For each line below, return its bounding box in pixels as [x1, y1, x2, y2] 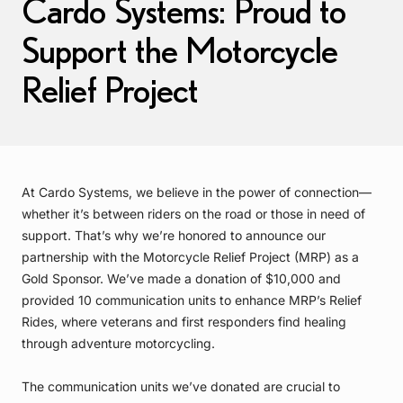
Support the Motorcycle [22, 30, 338, 71]
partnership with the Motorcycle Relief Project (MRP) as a [22, 249, 359, 265]
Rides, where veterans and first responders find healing [22, 314, 346, 330]
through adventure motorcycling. [22, 336, 215, 352]
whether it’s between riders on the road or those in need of [22, 206, 365, 222]
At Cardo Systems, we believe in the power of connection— [22, 184, 372, 201]
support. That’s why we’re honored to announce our [22, 228, 326, 244]
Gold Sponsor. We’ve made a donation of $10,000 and [22, 271, 341, 287]
